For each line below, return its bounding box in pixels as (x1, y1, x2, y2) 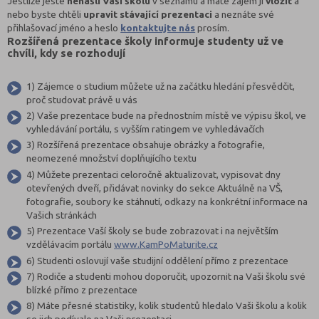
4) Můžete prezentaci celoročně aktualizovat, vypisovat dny (26, 168, 281, 180)
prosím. (195, 21, 230, 33)
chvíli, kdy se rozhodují (7, 46, 126, 59)
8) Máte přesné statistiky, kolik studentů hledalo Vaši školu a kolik (26, 300, 307, 312)
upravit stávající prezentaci (83, 8, 213, 20)
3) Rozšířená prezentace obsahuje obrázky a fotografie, (26, 139, 265, 151)
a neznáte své (212, 8, 275, 20)
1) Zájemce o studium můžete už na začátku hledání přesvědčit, (26, 80, 295, 92)
